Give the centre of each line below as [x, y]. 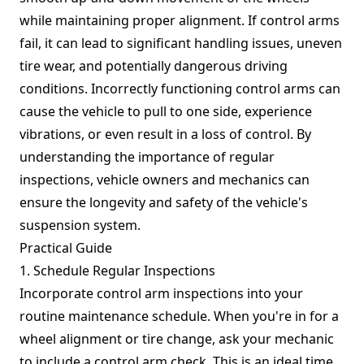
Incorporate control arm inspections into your [161, 293]
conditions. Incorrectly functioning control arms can [180, 89]
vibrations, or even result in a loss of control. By [165, 134]
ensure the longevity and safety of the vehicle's [164, 202]
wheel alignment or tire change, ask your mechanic [177, 339]
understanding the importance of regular [147, 157]
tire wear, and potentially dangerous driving [154, 66]
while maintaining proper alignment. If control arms [180, 20]
